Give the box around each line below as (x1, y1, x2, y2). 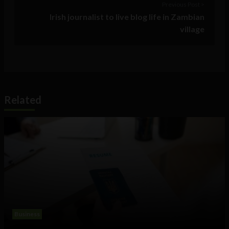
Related (4, 94, 41, 106)
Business (14, 210, 40, 218)
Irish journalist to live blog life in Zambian (50, 12, 204, 22)
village (180, 24, 204, 34)
